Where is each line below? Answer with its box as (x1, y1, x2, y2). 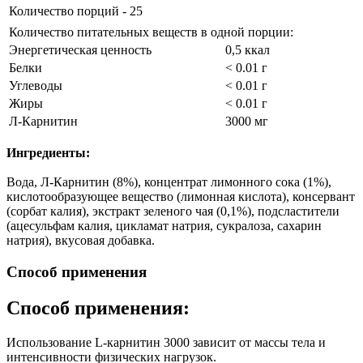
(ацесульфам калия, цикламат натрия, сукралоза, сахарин (6, 219, 322, 233)
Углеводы (9, 79, 62, 93)
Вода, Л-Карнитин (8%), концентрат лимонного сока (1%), (6, 175, 331, 190)
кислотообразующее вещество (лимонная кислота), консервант (6, 190, 355, 204)
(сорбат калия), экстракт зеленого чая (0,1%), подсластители (6, 204, 340, 219)
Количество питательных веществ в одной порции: (9, 25, 293, 40)
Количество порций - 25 (9, 4, 143, 19)
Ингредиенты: (6, 146, 90, 160)
